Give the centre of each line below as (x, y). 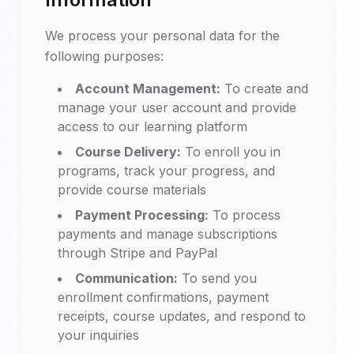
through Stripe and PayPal (137, 253)
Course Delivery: (128, 152)
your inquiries (98, 335)
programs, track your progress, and (166, 171)
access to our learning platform (153, 126)
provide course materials (132, 190)
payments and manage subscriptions (168, 234)
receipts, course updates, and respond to (182, 316)
